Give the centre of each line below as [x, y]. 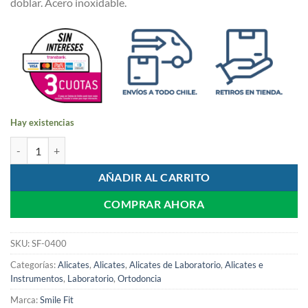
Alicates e [244, 265]
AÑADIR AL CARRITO [154, 178]
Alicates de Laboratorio [175, 265]
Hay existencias [42, 123]
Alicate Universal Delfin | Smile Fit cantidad [102, 144]
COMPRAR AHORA [154, 205]
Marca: [25, 300]
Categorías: [34, 265]
